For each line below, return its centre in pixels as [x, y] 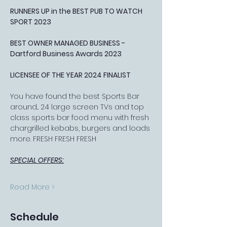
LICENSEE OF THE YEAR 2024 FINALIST [70, 75]
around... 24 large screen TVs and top [78, 107]
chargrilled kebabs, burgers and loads [81, 128]
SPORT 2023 [31, 22]
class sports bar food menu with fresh [81, 118]
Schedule [34, 217]
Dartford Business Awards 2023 [66, 54]
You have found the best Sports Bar [76, 96]
